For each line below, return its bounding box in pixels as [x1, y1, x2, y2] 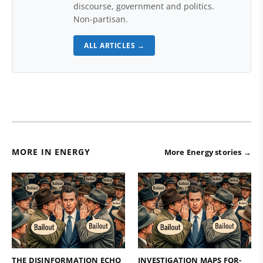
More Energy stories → [164, 147, 251, 157]
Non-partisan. [73, 14, 128, 25]
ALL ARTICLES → [84, 41, 144, 50]
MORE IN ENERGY [12, 146, 90, 157]
